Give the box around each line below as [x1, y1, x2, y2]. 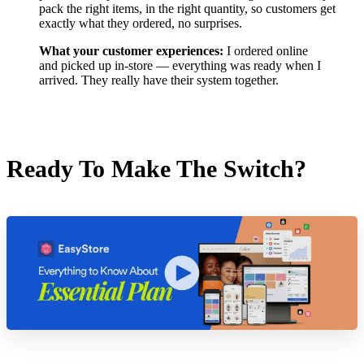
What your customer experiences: [39, 44, 227, 58]
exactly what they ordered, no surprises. [39, 16, 242, 31]
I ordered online [227, 44, 308, 58]
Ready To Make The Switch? [6, 155, 306, 183]
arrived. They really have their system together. [39, 73, 279, 88]
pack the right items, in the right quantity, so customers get [39, 2, 336, 16]
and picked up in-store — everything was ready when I [39, 58, 321, 73]
